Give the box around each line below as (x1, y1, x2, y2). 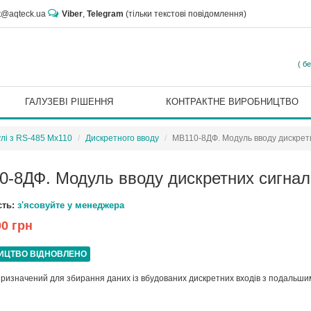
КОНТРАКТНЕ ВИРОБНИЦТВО (165, 96, 299, 107)
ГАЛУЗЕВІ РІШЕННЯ (24, 96, 113, 107)
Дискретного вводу (85, 133, 159, 143)
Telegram (87, 9, 124, 19)
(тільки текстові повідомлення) (124, 9, 246, 19)
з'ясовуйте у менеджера (17, 200, 124, 211)
